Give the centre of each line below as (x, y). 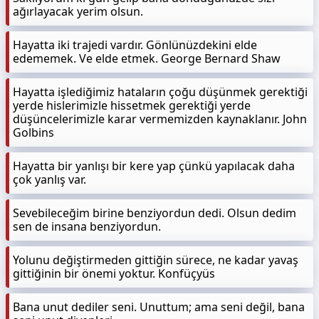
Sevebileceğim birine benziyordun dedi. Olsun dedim (155, 213)
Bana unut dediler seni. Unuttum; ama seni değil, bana (159, 307)
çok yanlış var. (49, 179)
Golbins (33, 132)
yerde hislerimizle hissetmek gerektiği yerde (132, 105)
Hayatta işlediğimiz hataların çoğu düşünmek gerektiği (160, 92)
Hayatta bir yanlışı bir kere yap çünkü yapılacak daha (154, 166)
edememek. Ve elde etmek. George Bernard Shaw (147, 58)
